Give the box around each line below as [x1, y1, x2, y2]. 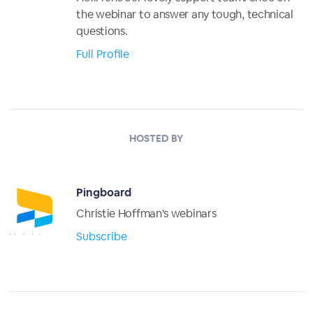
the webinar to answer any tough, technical [76, 7, 293, 22]
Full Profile [76, 47, 130, 61]
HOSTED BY [129, 132, 184, 145]
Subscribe [76, 229, 128, 245]
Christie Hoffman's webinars [76, 206, 217, 221]
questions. [76, 24, 128, 38]
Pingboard [76, 185, 132, 201]
